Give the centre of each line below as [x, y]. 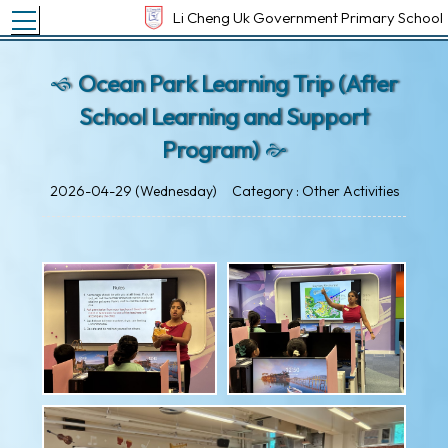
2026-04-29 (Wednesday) [133, 191]
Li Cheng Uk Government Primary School [308, 17]
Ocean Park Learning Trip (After [238, 84]
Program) [210, 150]
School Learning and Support [224, 117]
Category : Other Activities [315, 191]
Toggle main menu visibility [123, 15]
